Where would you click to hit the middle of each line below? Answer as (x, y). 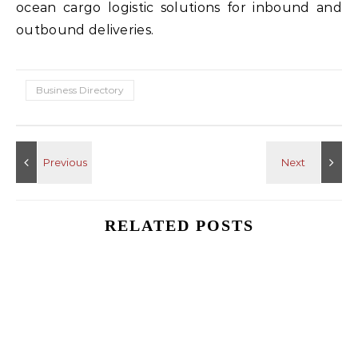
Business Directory (80, 90)
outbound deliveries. (85, 30)
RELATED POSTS (179, 226)
